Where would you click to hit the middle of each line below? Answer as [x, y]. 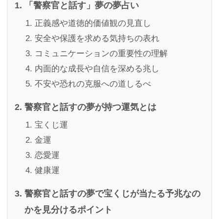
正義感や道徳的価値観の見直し [93, 23]
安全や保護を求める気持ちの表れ [97, 38]
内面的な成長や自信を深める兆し [97, 69]
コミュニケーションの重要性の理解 [101, 54]
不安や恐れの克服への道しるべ [93, 84]
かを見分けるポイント [68, 210]
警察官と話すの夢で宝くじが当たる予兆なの [112, 194]
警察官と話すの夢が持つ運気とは [90, 107]
